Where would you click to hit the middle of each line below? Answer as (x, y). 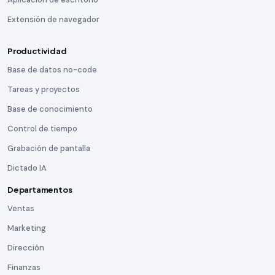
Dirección (26, 248)
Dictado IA (27, 168)
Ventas (21, 208)
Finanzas (24, 267)
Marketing (27, 228)
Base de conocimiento (50, 109)
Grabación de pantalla (49, 148)
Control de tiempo (42, 129)
